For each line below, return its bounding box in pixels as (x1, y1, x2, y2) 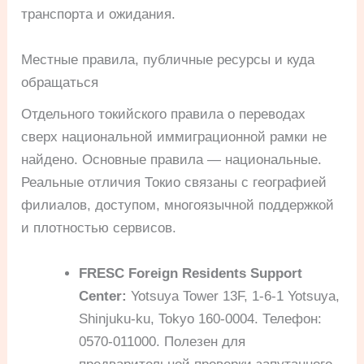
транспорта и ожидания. (21, 6, 176, 23)
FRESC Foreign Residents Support (79, 265, 303, 281)
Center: (79, 288, 128, 304)
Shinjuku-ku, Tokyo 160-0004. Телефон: (79, 310, 323, 327)
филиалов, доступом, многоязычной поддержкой (21, 197, 335, 214)
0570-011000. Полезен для (79, 333, 246, 349)
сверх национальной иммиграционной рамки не (21, 129, 327, 145)
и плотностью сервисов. (21, 220, 177, 236)
